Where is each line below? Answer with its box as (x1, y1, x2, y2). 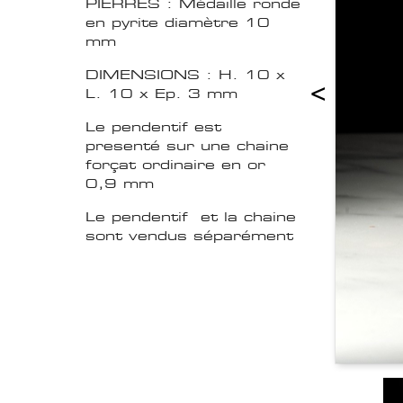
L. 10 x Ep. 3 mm (85, 85, 237, 103)
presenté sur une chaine (85, 137, 289, 155)
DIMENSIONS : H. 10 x (85, 66, 285, 84)
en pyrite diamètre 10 (85, 13, 270, 31)
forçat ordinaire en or (85, 156, 265, 174)
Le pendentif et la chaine (85, 208, 296, 226)
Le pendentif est (85, 118, 221, 136)
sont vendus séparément (85, 227, 300, 245)
